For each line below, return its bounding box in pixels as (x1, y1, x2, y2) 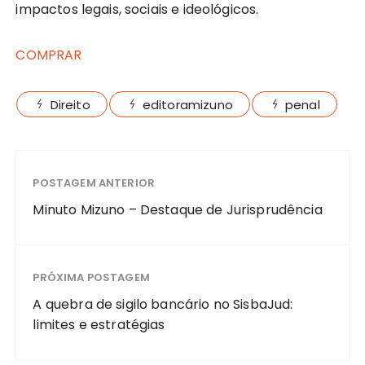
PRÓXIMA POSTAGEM (33, 270, 150, 285)
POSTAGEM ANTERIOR (33, 175, 156, 191)
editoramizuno (142, 96, 233, 113)
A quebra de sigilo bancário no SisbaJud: (33, 295, 293, 314)
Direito (50, 96, 90, 113)
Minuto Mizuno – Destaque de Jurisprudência (33, 200, 323, 219)
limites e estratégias (33, 315, 165, 334)
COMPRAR (15, 46, 82, 64)
